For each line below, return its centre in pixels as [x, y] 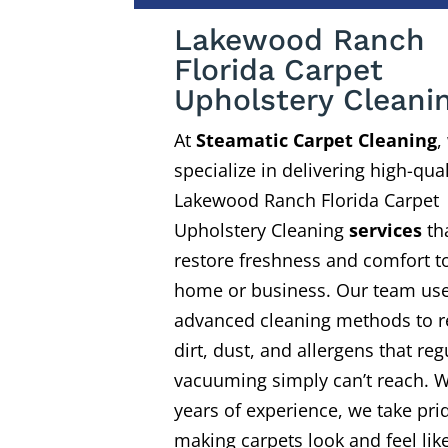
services [382, 229]
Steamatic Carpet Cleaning [316, 139]
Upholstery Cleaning [258, 229]
